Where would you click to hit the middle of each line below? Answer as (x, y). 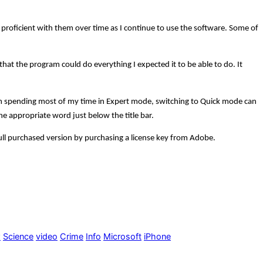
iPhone (157, 237)
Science (18, 237)
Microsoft (122, 237)
